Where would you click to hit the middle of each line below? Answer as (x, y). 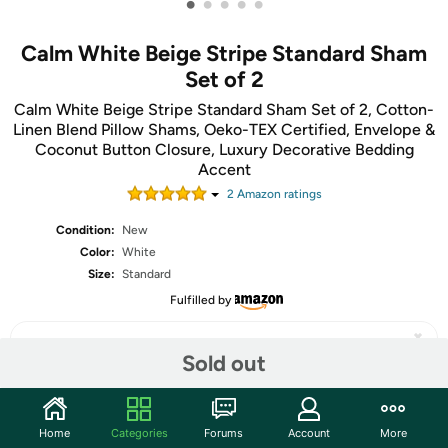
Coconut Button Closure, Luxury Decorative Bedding (224, 149)
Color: (98, 252)
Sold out (224, 363)
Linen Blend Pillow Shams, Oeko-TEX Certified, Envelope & (224, 129)
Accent (224, 169)
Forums (224, 432)
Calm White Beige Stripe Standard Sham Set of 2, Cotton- (224, 109)
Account (308, 432)
